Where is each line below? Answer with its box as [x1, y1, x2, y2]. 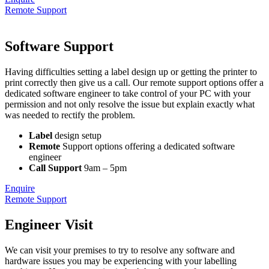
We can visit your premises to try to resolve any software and [5, 245, 235, 256]
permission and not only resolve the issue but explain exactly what [5, 99, 255, 110]
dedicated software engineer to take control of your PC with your [5, 88, 250, 99]
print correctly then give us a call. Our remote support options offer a [5, 77, 264, 88]
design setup [55, 130, 101, 141]
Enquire [5, 183, 35, 194]
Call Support [29, 163, 84, 174]
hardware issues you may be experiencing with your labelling [5, 256, 237, 267]
